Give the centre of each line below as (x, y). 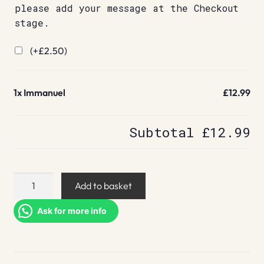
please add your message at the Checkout (126, 8)
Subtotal (166, 132)
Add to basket (104, 185)
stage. (32, 23)
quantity (30, 194)
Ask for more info (72, 210)
